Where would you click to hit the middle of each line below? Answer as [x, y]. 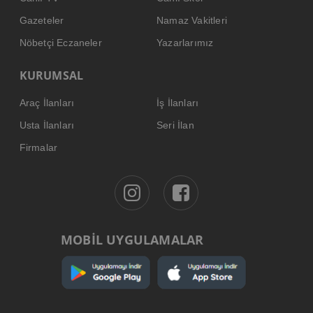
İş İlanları [178, 102]
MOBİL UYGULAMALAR [132, 239]
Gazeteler [42, 20]
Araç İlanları [47, 102]
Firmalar [38, 147]
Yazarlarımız [185, 42]
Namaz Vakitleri [192, 20]
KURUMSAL [51, 75]
